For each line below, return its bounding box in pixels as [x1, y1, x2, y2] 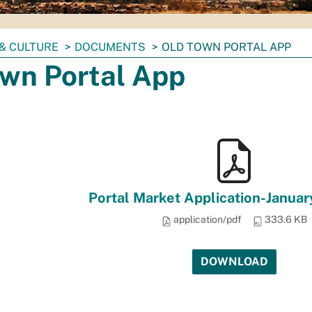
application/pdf [171, 214, 242, 225]
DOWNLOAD [200, 255, 268, 268]
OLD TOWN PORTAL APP [162, 40, 291, 54]
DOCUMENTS [75, 40, 146, 54]
